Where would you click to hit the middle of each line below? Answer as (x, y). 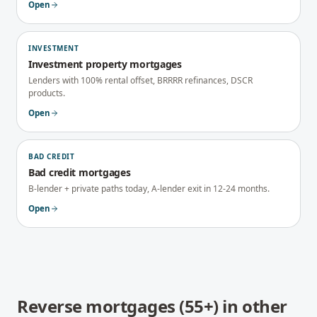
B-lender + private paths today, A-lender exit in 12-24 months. (149, 189)
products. (47, 93)
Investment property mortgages (105, 64)
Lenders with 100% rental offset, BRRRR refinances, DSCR (140, 80)
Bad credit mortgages (80, 172)
